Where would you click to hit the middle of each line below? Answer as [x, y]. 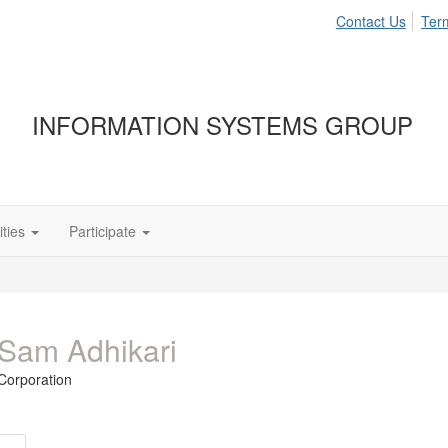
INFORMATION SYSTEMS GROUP [222, 124]
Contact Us [370, 21]
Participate [102, 231]
